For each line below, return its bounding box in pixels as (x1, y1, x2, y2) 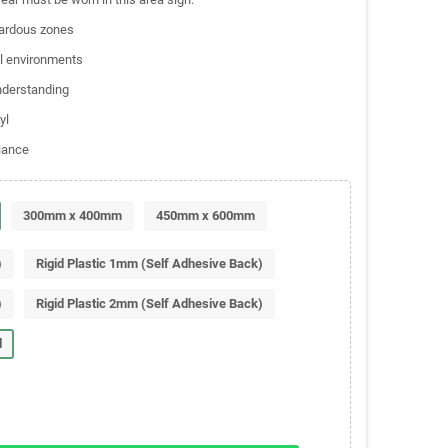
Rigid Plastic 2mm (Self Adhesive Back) (35, 295, 263, 311)
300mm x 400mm (22, 207, 122, 223)
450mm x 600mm (155, 207, 255, 223)
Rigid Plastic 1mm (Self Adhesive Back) (35, 255, 263, 271)
